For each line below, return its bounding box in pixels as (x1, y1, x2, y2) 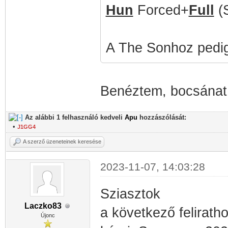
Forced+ (133, 3, 189, 18)
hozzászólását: (137, 113, 186, 121)
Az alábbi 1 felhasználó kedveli (25, 113, 125, 121)
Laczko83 (24, 202, 62, 210)
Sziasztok (100, 186, 164, 202)
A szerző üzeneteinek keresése (23, 138, 101, 145)
